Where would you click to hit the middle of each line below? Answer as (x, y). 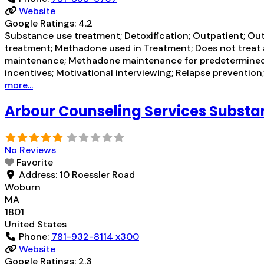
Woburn (23, 187)
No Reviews (30, 150)
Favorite (35, 163)
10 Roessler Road (97, 175)
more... (19, 85)
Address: (39, 175)
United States (36, 225)
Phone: (35, 237)
